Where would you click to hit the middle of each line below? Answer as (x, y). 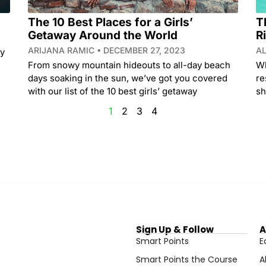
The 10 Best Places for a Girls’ (111, 22)
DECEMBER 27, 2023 (143, 50)
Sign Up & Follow (175, 229)
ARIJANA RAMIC (63, 50)
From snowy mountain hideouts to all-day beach (129, 65)
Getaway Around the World (103, 35)
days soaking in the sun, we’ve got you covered (128, 78)
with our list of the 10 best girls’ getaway (113, 91)
